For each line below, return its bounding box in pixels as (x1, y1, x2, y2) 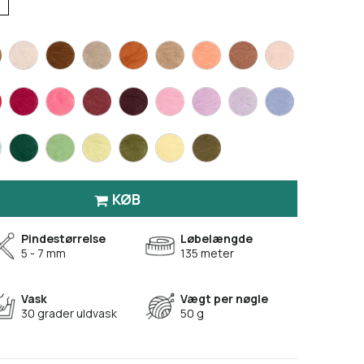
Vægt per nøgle (180, 291, 268, 307)
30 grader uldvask (21, 305, 119, 322)
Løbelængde (180, 231, 253, 247)
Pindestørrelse (21, 231, 106, 247)
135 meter (180, 245, 234, 262)
